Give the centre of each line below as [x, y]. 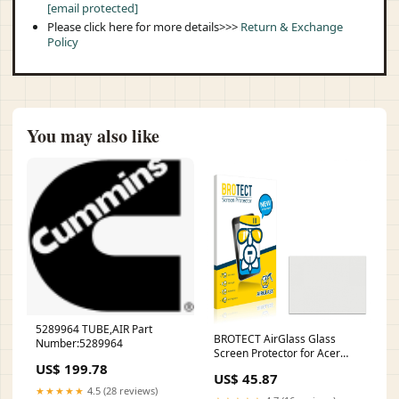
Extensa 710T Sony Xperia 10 [285, 367]
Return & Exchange [292, 27]
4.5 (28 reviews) [121, 390]
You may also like [93, 136]
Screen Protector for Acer [277, 353]
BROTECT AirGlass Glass [275, 339]
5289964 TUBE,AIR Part [94, 329]
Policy [63, 42]
